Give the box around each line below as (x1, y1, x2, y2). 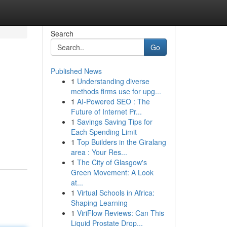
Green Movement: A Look (70, 167, 154, 177)
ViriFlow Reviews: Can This (77, 208, 164, 218)
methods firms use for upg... (70, 86, 161, 96)
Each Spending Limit (70, 127, 137, 137)
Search (50, 28, 73, 39)
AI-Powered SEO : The (77, 96, 150, 106)
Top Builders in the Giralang (77, 137, 166, 147)
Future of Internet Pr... (70, 106, 142, 117)
